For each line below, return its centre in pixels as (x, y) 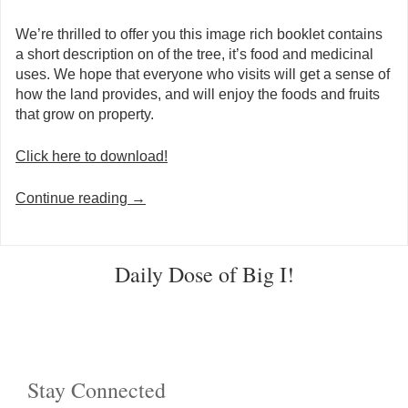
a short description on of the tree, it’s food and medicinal (194, 54)
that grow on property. (85, 114)
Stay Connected (97, 390)
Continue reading (73, 198)
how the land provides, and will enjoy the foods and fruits (198, 94)
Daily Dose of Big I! (204, 274)
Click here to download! (92, 156)
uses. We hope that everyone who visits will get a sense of (203, 74)
